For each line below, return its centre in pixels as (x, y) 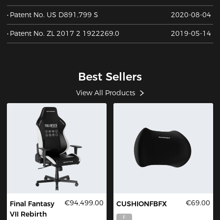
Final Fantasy (32, 204)
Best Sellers (110, 76)
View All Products (106, 93)
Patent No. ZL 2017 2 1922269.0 (65, 33)
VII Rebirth (28, 214)
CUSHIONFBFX (142, 204)
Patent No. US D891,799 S (54, 14)
